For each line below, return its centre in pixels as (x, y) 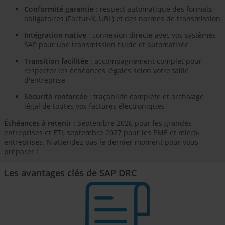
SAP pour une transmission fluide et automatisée (106, 45)
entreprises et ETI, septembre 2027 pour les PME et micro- (102, 133)
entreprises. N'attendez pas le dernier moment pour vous (101, 142)
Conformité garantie (59, 9)
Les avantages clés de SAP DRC (70, 173)
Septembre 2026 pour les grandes (134, 123)
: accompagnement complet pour (145, 61)
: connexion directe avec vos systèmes (151, 35)
